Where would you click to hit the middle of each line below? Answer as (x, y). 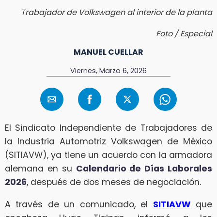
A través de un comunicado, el (79, 204)
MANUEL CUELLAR (108, 52)
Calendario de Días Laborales (144, 169)
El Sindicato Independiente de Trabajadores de (108, 128)
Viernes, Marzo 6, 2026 (108, 70)
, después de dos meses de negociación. (114, 182)
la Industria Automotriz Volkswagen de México (108, 142)
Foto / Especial (184, 33)
